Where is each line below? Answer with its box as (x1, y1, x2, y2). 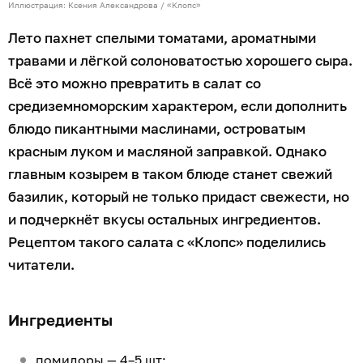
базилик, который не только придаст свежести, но (8, 188, 349, 206)
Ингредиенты (8, 310, 117, 330)
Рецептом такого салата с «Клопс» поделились (8, 233, 326, 251)
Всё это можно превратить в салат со (8, 75, 261, 92)
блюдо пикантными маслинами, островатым (8, 120, 305, 138)
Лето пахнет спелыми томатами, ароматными (8, 29, 316, 47)
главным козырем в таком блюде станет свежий (8, 165, 332, 183)
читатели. (8, 256, 84, 274)
